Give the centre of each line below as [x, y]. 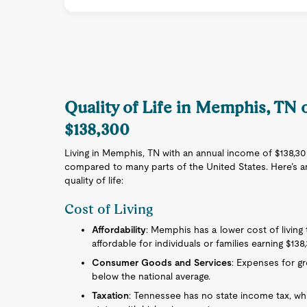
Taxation [111, 295]
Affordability [119, 230]
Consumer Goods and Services [162, 262]
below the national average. [151, 276]
